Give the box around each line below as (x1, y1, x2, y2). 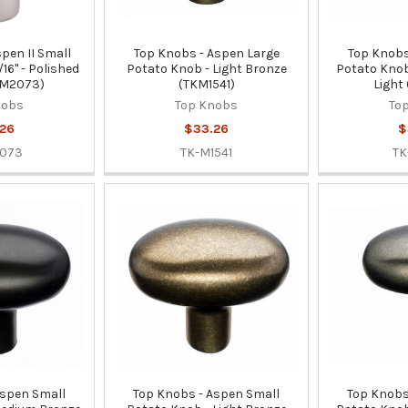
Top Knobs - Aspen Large (133, 45, 280, 61)
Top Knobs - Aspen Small (133, 386, 280, 403)
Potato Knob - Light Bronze (126, 60, 287, 76)
